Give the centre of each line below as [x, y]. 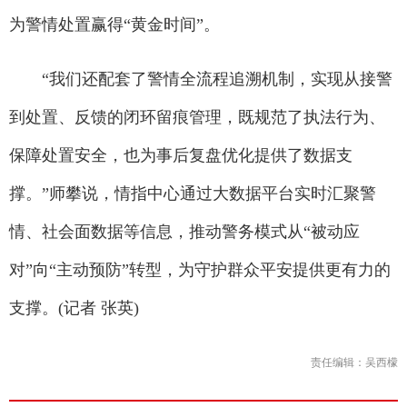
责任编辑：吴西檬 [354, 362]
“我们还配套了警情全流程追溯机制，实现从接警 [201, 79]
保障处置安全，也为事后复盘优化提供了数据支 [181, 155]
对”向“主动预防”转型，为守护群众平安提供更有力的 [200, 270]
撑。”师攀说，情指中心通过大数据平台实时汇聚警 [193, 194]
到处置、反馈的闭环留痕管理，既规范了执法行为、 [197, 117]
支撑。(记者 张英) [74, 308]
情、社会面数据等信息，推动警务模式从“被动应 [184, 232]
